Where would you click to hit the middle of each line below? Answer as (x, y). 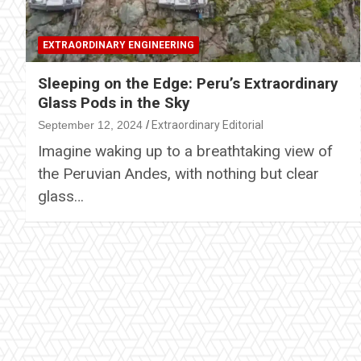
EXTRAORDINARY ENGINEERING (118, 45)
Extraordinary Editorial (207, 124)
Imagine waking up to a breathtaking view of (185, 151)
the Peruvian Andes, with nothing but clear (178, 173)
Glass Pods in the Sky (114, 102)
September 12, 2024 (90, 124)
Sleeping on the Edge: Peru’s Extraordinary (188, 83)
